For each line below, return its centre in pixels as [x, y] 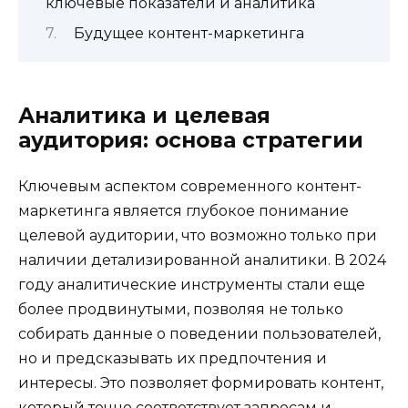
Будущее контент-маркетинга [189, 34]
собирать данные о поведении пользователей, [199, 334]
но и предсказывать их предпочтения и [173, 359]
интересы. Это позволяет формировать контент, [201, 383]
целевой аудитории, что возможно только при [198, 236]
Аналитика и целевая [144, 116]
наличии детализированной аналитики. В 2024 [202, 260]
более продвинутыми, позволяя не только [181, 310]
